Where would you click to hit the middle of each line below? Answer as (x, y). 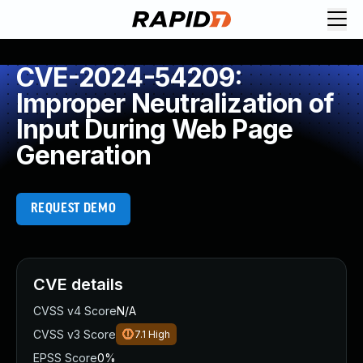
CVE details (78, 284)
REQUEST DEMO (73, 209)
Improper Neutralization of (175, 103)
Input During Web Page (155, 129)
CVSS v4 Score (75, 311)
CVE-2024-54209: (129, 77)
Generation (83, 155)
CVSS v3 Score (75, 334)
